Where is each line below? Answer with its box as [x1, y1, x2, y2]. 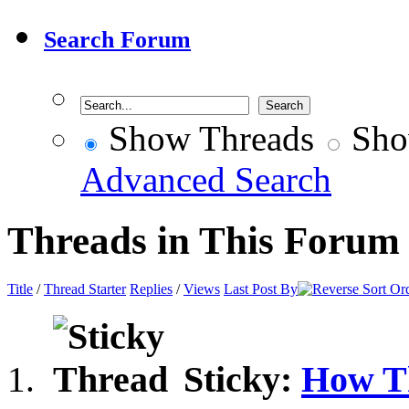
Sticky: [184, 358, 301, 400]
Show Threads [100, 119, 314, 159]
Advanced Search [80, 160, 331, 200]
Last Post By [224, 281, 298, 298]
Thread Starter [44, 281, 126, 298]
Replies [130, 281, 173, 298]
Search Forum [44, 26, 191, 54]
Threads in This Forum [7, 219, 400, 263]
